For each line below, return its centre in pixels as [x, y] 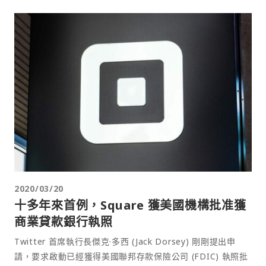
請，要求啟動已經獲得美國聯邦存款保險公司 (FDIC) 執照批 [131, 256]
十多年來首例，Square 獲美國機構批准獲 [130, 205]
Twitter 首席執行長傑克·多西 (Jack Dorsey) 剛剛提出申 [125, 241]
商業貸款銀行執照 [64, 221]
